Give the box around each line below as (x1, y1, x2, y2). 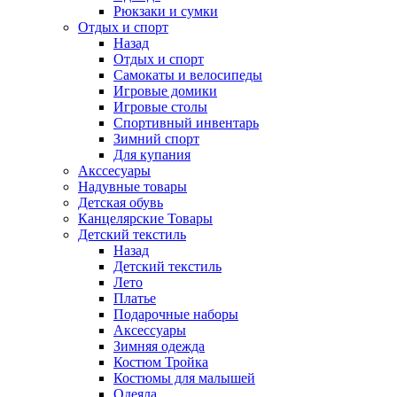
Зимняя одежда (113, 339, 205, 354)
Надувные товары (78, 179, 187, 194)
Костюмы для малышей (113, 370, 255, 385)
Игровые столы (113, 99, 207, 114)
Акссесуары (78, 163, 151, 178)
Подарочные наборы (113, 307, 238, 322)
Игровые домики (113, 83, 217, 98)
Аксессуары (113, 323, 186, 338)
